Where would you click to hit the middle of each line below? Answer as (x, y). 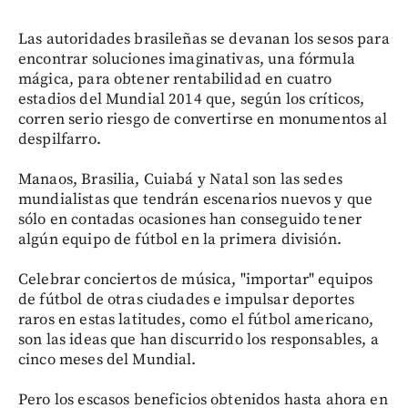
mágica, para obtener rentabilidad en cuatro (175, 79)
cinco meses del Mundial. (107, 359)
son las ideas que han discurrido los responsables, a (199, 339)
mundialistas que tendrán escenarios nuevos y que (196, 199)
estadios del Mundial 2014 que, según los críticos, (192, 99)
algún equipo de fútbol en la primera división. (180, 239)
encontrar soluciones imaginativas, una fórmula (187, 59)
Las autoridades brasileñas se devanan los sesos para (204, 39)
